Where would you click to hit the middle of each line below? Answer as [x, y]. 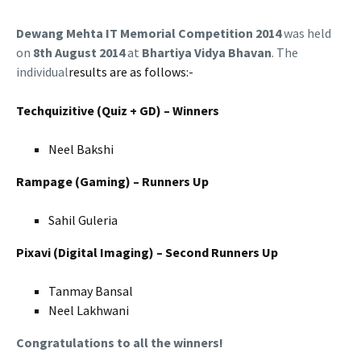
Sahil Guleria [83, 220]
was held [306, 33]
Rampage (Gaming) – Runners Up [112, 182]
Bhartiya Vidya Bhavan [207, 53]
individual [42, 72]
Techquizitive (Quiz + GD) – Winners [118, 111]
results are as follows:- [131, 72]
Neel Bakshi [81, 149]
